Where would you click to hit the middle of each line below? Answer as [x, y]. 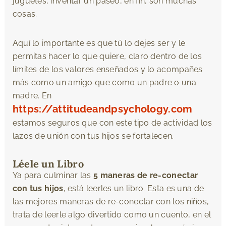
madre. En [32, 95]
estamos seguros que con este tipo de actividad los [112, 123]
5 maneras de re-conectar [146, 175]
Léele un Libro [48, 163]
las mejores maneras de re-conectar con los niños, [111, 201]
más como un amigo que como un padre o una [104, 82]
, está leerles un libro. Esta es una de [134, 188]
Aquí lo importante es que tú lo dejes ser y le [99, 43]
